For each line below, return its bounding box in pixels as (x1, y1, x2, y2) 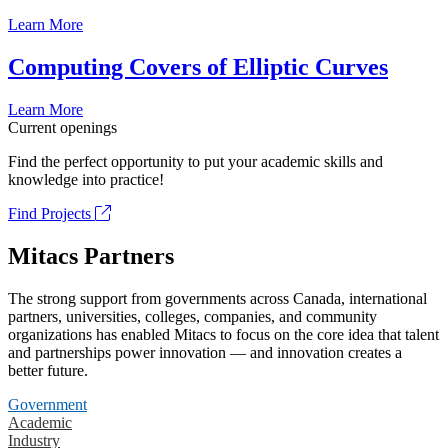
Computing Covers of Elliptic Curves (8, 54, 388, 81)
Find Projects (8, 205, 95, 223)
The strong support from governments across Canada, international (8, 289, 427, 307)
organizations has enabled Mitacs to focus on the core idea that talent (8, 325, 439, 343)
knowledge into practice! (8, 171, 164, 189)
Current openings (8, 119, 117, 137)
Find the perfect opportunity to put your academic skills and (8, 153, 383, 171)
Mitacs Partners (8, 242, 174, 269)
